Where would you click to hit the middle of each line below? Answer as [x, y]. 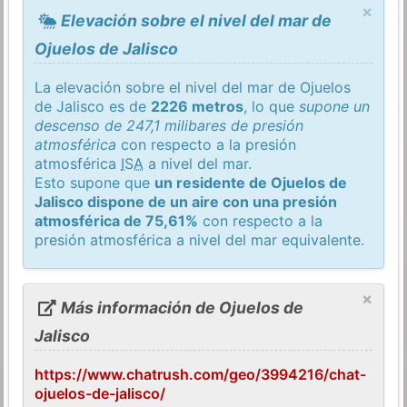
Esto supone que [95, 182]
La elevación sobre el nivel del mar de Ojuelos [193, 87]
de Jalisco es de [93, 106]
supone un [335, 106]
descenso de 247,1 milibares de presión [169, 125]
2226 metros [198, 106]
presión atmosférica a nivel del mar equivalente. [200, 239]
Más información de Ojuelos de [180, 307]
